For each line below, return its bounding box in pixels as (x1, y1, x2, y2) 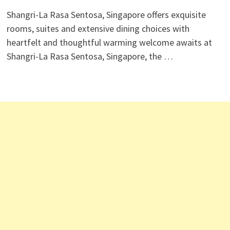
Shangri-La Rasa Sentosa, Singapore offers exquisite (6, 9, 206, 21)
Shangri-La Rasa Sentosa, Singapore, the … (6, 50, 173, 62)
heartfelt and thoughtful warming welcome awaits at (6, 36, 212, 48)
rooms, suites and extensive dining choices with (6, 23, 189, 34)
